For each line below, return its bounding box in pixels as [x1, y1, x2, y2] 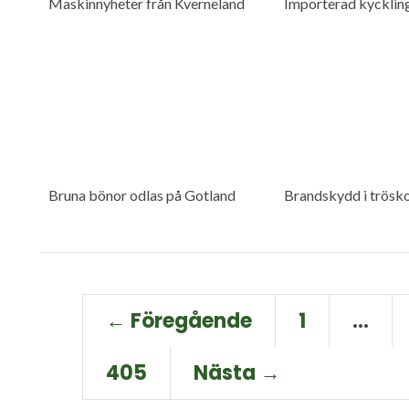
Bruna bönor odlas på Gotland [47, 185, 236, 204]
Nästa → [194, 359, 280, 388]
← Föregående [106, 307, 252, 336]
